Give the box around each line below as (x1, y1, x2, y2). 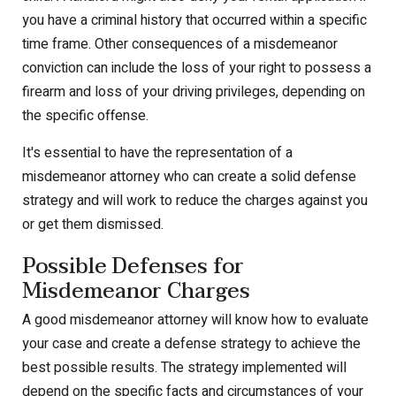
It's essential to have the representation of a (22, 142, 293, 164)
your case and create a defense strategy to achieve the (22, 333, 361, 355)
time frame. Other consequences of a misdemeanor (22, 34, 338, 56)
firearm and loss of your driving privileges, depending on (22, 81, 365, 103)
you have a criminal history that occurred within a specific (22, 10, 367, 32)
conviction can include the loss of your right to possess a (22, 57, 371, 80)
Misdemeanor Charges (22, 273, 250, 310)
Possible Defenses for (22, 248, 244, 286)
